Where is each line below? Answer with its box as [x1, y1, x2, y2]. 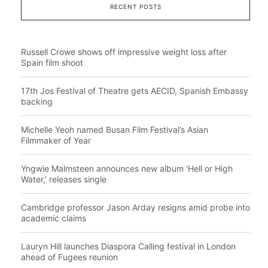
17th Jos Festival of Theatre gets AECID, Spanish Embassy [21, 85, 248, 96]
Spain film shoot [21, 57, 83, 68]
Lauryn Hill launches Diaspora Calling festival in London [21, 240, 236, 251]
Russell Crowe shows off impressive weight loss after [21, 46, 227, 57]
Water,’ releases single [21, 173, 106, 184]
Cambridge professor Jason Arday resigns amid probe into [21, 202, 250, 212]
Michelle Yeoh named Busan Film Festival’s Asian [21, 124, 208, 135]
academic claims [21, 212, 86, 223]
